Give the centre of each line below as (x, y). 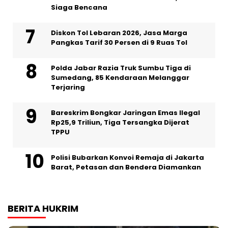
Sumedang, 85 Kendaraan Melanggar (120, 77)
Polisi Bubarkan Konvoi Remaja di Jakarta (127, 157)
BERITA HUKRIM (43, 208)
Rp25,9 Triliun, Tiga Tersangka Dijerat (120, 122)
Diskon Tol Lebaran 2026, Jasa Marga (119, 33)
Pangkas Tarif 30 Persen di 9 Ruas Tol (119, 42)
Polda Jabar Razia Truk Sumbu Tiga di (121, 68)
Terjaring (68, 87)
